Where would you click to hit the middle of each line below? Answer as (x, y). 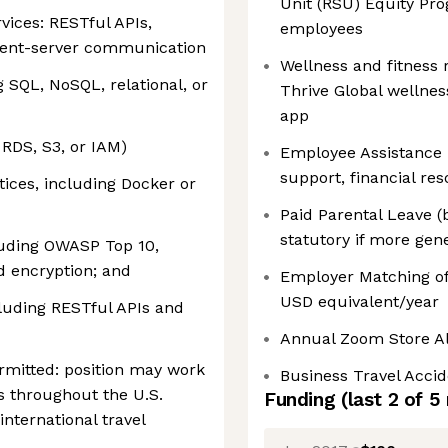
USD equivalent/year (359, 301)
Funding (302, 399)
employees (321, 28)
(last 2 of (384, 399)
